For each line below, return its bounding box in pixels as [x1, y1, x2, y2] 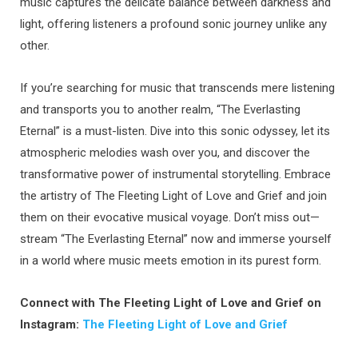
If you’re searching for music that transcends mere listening [20, 81, 335, 95]
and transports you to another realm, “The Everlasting [20, 102, 300, 117]
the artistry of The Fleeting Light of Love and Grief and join [20, 189, 327, 203]
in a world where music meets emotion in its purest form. [20, 253, 321, 268]
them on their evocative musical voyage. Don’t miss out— [20, 210, 320, 225]
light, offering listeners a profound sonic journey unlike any [20, 17, 327, 31]
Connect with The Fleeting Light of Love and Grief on [20, 296, 321, 310]
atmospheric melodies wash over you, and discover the [20, 145, 310, 160]
